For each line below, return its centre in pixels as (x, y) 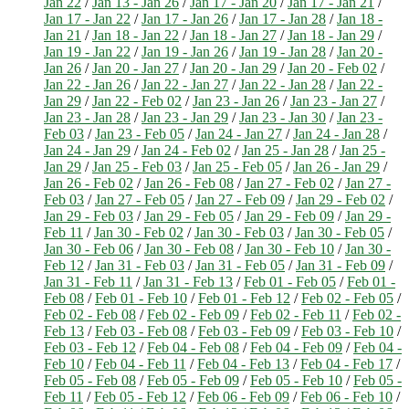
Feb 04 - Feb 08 (193, 347)
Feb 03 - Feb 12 (90, 347)
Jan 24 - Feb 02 (186, 150)
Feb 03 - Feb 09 (244, 330)
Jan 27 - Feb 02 (289, 183)
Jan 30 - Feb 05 (340, 232)
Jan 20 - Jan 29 (233, 68)
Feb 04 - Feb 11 (141, 363)
